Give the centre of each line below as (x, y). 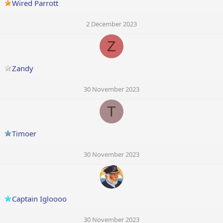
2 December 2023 (111, 24)
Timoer (24, 134)
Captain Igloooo (39, 199)
